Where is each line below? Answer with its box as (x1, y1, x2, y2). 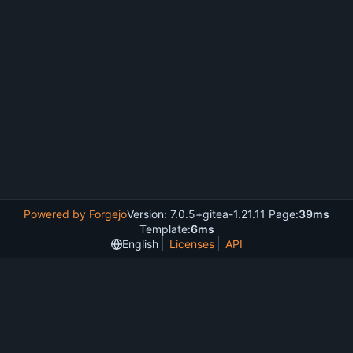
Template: (139, 222, 191, 236)
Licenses (169, 237, 214, 251)
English (121, 237, 158, 251)
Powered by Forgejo (24, 207, 127, 221)
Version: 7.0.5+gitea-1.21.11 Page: (127, 207, 299, 221)
